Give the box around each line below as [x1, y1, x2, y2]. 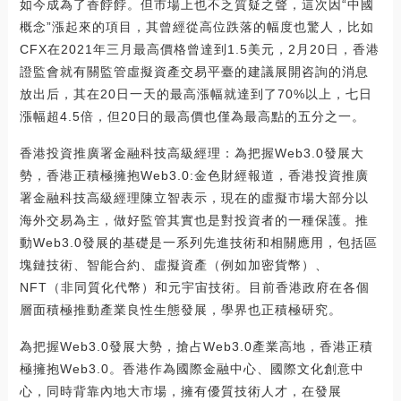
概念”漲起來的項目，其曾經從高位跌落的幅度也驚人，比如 [19, 20, 374, 35]
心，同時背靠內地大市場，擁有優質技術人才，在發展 [19, 384, 342, 399]
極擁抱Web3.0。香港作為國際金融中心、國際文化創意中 [19, 362, 364, 377]
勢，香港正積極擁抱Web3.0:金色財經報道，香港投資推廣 [19, 168, 369, 183]
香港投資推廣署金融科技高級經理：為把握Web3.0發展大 [19, 146, 364, 161]
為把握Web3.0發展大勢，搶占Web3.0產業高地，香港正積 [19, 339, 373, 354]
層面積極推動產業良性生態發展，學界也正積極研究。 [19, 303, 342, 318]
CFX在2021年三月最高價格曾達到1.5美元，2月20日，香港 [19, 42, 380, 57]
